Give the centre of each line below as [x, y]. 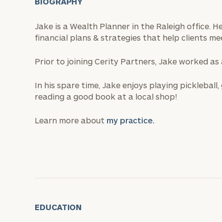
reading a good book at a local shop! [106, 96]
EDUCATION [58, 207]
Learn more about [71, 120]
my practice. [131, 120]
